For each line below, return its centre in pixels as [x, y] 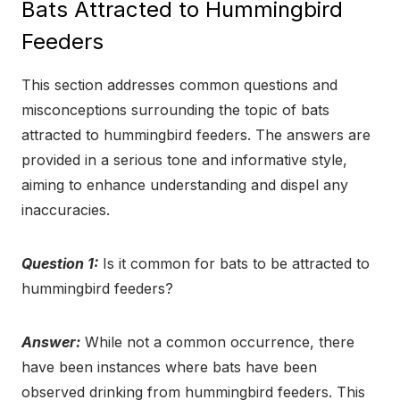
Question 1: [60, 263]
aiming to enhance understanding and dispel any [185, 184]
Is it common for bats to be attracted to [234, 263]
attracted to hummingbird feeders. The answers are [196, 134]
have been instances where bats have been [169, 367]
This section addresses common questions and [179, 84]
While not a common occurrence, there [217, 342]
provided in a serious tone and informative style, [184, 159]
